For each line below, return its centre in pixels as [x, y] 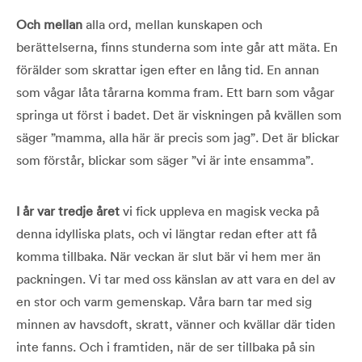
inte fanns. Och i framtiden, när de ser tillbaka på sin [166, 347]
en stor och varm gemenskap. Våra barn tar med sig [164, 302]
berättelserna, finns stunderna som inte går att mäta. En [177, 47]
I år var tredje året [68, 211]
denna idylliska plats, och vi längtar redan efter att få [166, 234]
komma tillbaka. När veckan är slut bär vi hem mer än [168, 257]
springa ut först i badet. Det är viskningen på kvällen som [179, 115]
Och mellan [49, 25]
